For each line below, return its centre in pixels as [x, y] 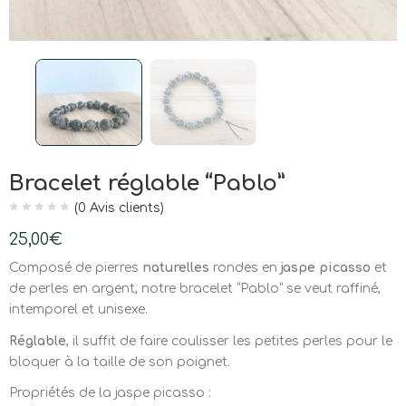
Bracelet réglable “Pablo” [147, 184]
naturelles [178, 268]
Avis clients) [125, 208]
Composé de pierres [76, 268]
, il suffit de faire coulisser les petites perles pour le [229, 341]
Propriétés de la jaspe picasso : [110, 393]
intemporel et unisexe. [78, 310]
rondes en [245, 268]
